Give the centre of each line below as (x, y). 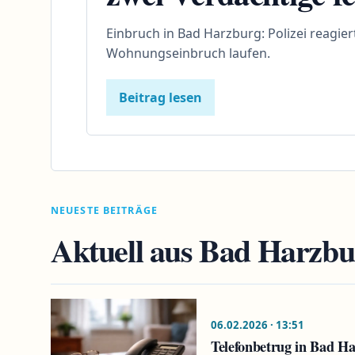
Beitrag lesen (160, 97)
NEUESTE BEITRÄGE (104, 210)
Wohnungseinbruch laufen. (188, 53)
